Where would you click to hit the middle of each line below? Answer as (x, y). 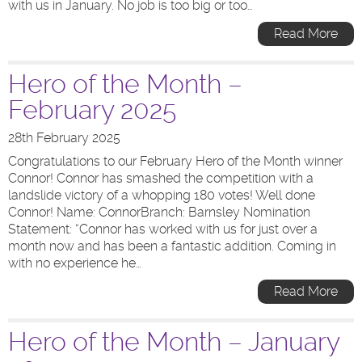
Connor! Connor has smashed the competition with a (161, 178)
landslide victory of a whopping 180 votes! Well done (162, 195)
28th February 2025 (64, 138)
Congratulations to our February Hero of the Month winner (175, 161)
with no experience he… (75, 263)
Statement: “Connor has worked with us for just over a (163, 229)
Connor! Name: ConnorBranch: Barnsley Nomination (159, 212)
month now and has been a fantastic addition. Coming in (172, 246)
